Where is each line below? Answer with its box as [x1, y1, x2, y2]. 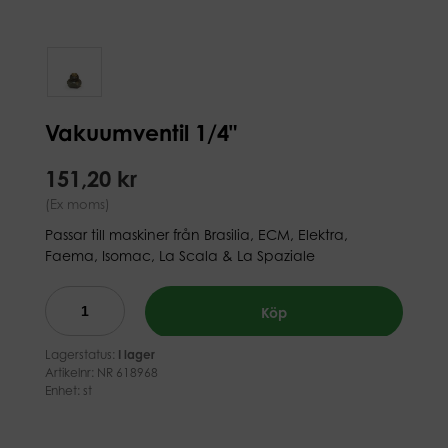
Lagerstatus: [44, 347, 115, 362]
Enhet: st [44, 383, 92, 398]
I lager [117, 347, 155, 362]
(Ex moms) [44, 196, 110, 212]
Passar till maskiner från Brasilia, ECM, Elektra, [44, 226, 348, 243]
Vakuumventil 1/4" [44, 119, 237, 146]
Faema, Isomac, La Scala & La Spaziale [44, 247, 315, 264]
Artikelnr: [44, 365, 97, 380]
